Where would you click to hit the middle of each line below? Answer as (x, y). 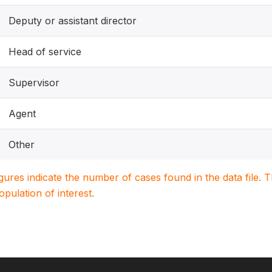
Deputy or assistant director (73, 21)
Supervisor (34, 83)
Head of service (45, 52)
